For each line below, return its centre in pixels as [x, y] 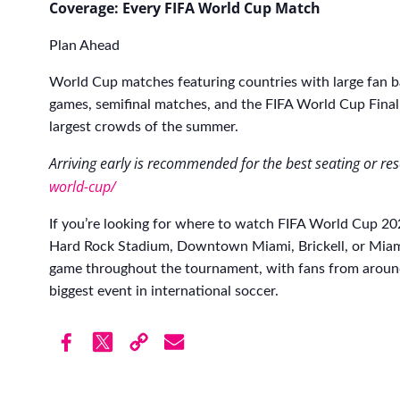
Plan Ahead [84, 46]
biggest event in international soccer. [164, 292]
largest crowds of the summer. [144, 127]
